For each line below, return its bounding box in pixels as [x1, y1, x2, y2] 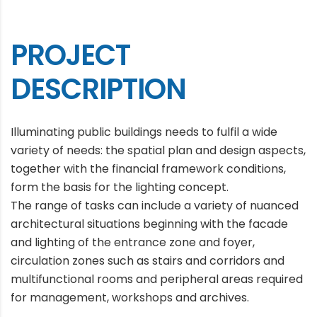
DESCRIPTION [11, 69, 186, 109]
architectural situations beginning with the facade [11, 216, 288, 232]
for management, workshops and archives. [11, 289, 249, 306]
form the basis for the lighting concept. [11, 179, 229, 195]
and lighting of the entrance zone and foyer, [11, 234, 255, 250]
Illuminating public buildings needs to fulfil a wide [11, 124, 277, 140]
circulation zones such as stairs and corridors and [11, 253, 284, 269]
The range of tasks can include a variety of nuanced [11, 197, 299, 214]
